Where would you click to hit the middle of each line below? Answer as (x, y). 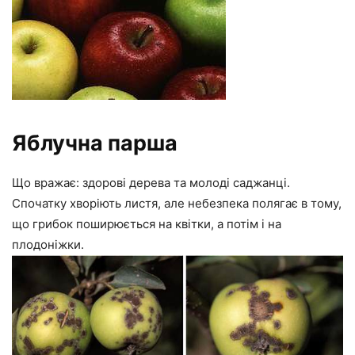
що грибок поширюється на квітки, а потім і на (147, 224)
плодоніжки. (48, 245)
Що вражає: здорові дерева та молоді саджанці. (151, 183)
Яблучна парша (95, 143)
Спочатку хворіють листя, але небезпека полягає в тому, (177, 204)
